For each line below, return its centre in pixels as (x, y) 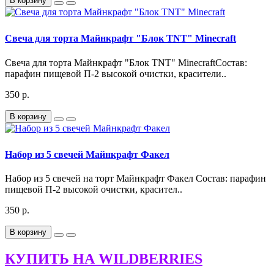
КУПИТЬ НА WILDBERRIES (104, 258)
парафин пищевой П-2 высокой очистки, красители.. (116, 73)
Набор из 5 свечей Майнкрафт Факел (87, 154)
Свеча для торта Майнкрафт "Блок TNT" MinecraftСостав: (126, 62)
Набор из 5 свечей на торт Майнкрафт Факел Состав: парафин (135, 179)
